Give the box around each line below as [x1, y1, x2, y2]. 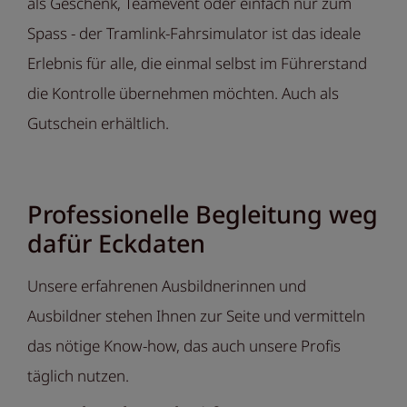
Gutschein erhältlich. [27, 113, 169, 134]
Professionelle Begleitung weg [27, 197, 378, 232]
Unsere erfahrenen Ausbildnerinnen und [27, 275, 306, 297]
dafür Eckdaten [27, 226, 205, 261]
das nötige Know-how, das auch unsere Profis [27, 335, 341, 357]
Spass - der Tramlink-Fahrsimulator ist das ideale [27, 23, 361, 45]
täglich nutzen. [27, 365, 133, 387]
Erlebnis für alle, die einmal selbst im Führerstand [27, 53, 367, 74]
